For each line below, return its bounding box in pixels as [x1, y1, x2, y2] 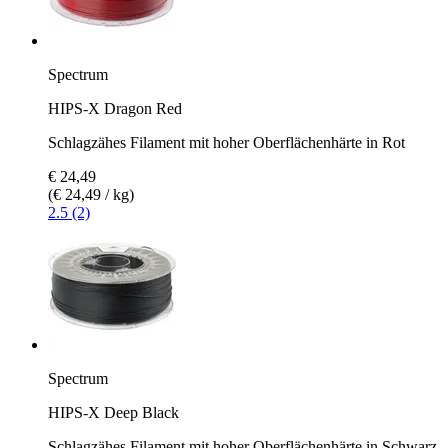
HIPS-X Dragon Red [48, 99, 182, 117]
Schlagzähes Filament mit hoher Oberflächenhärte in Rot [48, 133, 405, 151]
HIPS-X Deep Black [48, 403, 179, 421]
